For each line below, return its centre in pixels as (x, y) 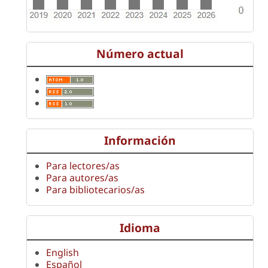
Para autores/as (82, 177)
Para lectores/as (83, 165)
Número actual (140, 54)
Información (140, 141)
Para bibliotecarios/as (95, 189)
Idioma (140, 227)
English (63, 253)
